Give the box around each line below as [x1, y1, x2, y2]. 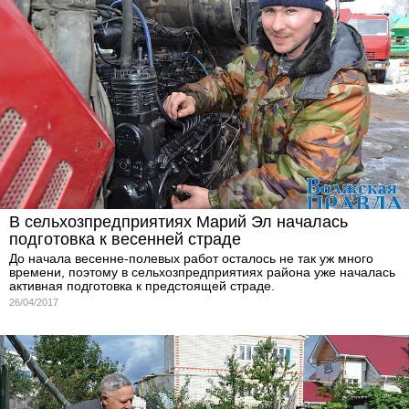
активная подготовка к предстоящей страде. [9, 278, 275, 294]
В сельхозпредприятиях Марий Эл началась [9, 213, 348, 232]
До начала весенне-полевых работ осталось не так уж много [9, 251, 373, 267]
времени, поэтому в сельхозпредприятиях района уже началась [9, 265, 395, 280]
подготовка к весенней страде [9, 230, 241, 249]
